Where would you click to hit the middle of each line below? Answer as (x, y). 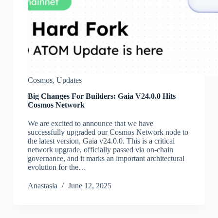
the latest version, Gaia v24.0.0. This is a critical (101, 141)
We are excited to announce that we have (90, 124)
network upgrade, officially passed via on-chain (100, 150)
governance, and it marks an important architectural (106, 159)
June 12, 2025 (90, 186)
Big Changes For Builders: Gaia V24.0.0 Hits (101, 96)
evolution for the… (57, 167)
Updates (69, 80)
